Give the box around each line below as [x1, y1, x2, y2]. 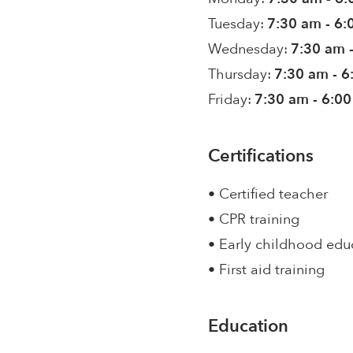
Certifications [208, 144, 314, 168]
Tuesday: [208, 14, 265, 34]
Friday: [208, 90, 252, 110]
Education [208, 314, 289, 338]
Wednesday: [208, 39, 288, 59]
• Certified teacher [208, 184, 329, 204]
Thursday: [208, 65, 272, 84]
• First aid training [208, 260, 325, 280]
